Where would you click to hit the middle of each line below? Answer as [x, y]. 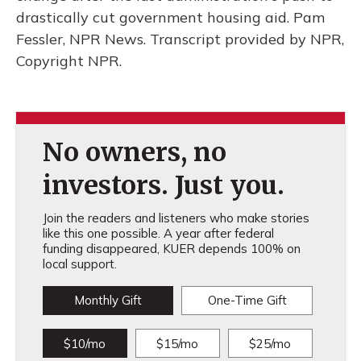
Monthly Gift [108, 300]
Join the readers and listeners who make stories [176, 218]
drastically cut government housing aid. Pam [170, 17]
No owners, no [134, 152]
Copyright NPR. [69, 61]
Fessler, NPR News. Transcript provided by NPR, [180, 39]
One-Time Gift [247, 300]
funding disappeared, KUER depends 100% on [171, 249]
